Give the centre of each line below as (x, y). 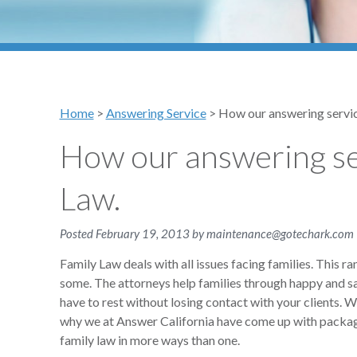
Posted (77, 233)
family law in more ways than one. (149, 340)
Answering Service (156, 113)
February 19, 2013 (142, 233)
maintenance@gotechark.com (280, 233)
